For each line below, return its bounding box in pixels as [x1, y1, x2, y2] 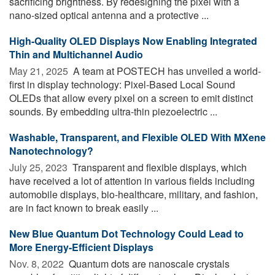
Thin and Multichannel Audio [9, 47, 143, 61]
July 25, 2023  [9, 160, 70, 174]
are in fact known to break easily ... [9, 200, 158, 215]
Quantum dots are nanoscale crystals [66, 256, 230, 271]
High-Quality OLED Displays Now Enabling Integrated [9, 33, 257, 48]
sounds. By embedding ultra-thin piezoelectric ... [9, 104, 217, 118]
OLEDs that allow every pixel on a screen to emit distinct [9, 90, 253, 105]
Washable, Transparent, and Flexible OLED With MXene [9, 130, 266, 144]
